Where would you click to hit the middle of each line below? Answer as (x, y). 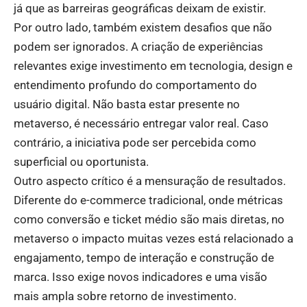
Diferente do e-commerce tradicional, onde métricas (148, 200)
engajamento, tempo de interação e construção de (144, 257)
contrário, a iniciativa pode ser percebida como (135, 142)
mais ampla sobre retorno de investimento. (125, 296)
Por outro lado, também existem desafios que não (143, 27)
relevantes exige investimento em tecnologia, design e (153, 65)
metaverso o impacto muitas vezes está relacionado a (153, 238)
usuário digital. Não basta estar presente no (127, 104)
